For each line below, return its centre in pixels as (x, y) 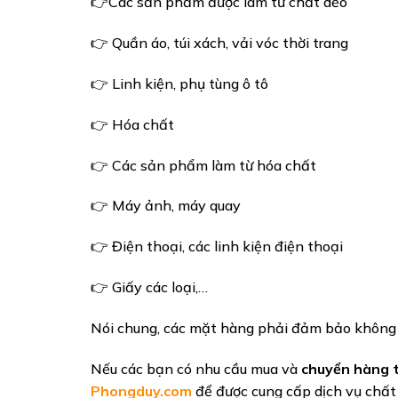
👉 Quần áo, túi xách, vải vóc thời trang (219, 43)
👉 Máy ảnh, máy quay (166, 206)
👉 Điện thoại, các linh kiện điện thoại (217, 247)
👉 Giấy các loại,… (149, 287)
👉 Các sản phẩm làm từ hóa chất (203, 165)
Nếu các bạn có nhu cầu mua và (196, 368)
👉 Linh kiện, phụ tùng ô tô (179, 83)
